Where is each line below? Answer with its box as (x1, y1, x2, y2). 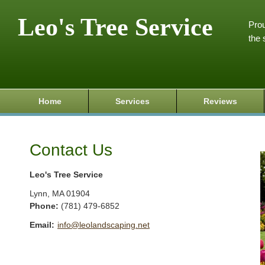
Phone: (30, 201, 61, 211)
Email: (30, 220, 54, 230)
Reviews (203, 96, 237, 106)
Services (115, 96, 150, 106)
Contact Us (30, 141, 112, 159)
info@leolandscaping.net (57, 220, 150, 230)
